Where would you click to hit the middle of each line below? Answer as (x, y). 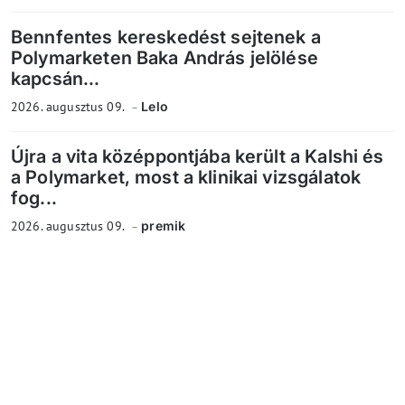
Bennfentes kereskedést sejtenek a (166, 38)
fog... (34, 198)
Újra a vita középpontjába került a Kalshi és (198, 157)
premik (164, 226)
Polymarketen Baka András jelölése (165, 58)
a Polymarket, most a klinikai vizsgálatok (186, 178)
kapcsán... (56, 79)
